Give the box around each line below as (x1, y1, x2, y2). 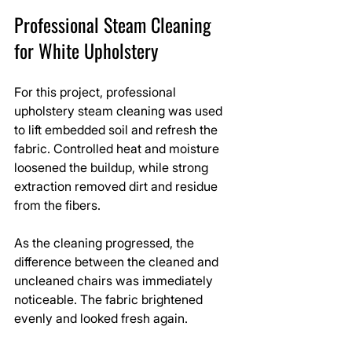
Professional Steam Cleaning (14, 10, 216, 38)
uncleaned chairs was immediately (14, 273, 216, 288)
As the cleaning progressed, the (14, 235, 197, 251)
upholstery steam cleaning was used (14, 103, 225, 119)
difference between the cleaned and (14, 254, 222, 269)
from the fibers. (14, 197, 101, 213)
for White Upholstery (14, 36, 158, 64)
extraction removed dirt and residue (14, 178, 221, 194)
